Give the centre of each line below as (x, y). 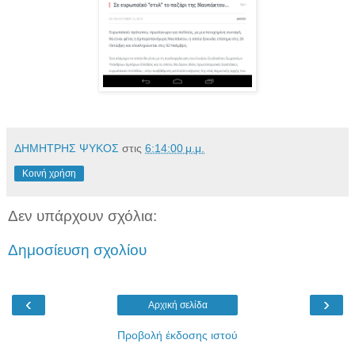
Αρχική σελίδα (177, 305)
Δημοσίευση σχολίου (77, 250)
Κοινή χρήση (49, 173)
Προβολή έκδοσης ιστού (177, 335)
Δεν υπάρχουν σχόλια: (82, 216)
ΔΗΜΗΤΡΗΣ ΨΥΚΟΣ (67, 148)
